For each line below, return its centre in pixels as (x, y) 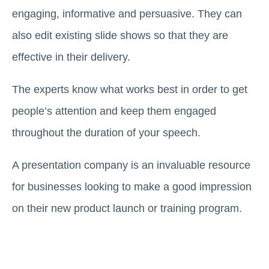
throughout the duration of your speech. (106, 132)
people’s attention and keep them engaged (114, 111)
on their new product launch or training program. (127, 208)
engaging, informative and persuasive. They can (127, 14)
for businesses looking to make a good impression (132, 186)
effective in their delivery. (71, 57)
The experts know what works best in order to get (130, 89)
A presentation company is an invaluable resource (131, 165)
